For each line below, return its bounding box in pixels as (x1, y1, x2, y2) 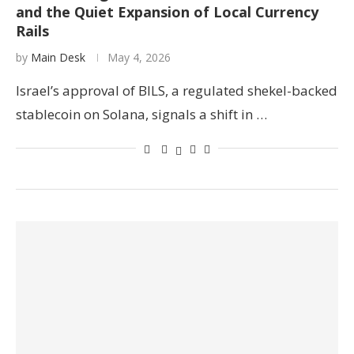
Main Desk (31, 50, 85, 65)
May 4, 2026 (107, 50, 171, 65)
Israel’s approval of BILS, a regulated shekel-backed (16, 81, 337, 100)
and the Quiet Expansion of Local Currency (16, 2, 318, 21)
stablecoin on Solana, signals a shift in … (16, 105, 267, 123)
